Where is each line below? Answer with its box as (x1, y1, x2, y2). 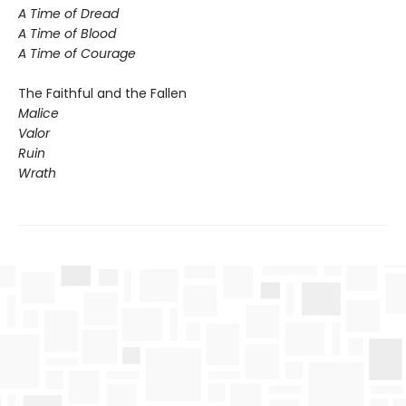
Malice (18, 104, 59, 123)
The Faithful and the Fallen (18, 84, 187, 103)
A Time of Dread (18, 5, 119, 24)
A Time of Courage (18, 44, 136, 63)
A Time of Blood (18, 24, 116, 43)
